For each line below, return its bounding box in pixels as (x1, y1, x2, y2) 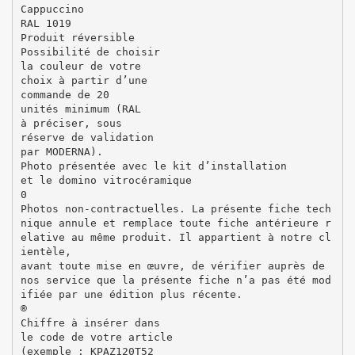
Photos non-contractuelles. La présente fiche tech (20, 202, 331, 215)
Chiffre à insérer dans (20, 316, 160, 329)
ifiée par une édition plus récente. (20, 288, 242, 300)
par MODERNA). (20, 145, 103, 158)
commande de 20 (20, 88, 109, 101)
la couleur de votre (20, 59, 141, 72)
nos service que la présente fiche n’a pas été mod (20, 273, 331, 286)
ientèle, (20, 245, 71, 258)
